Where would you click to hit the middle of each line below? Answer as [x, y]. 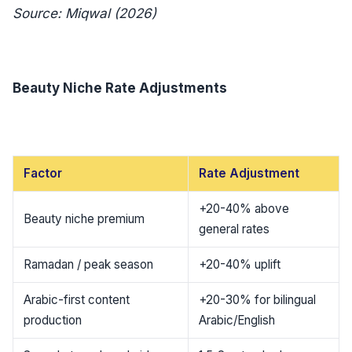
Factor [42, 174]
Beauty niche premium [84, 219]
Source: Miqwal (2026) [84, 14]
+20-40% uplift [239, 265]
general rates [234, 229]
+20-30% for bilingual [257, 300]
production [52, 321]
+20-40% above [244, 209]
